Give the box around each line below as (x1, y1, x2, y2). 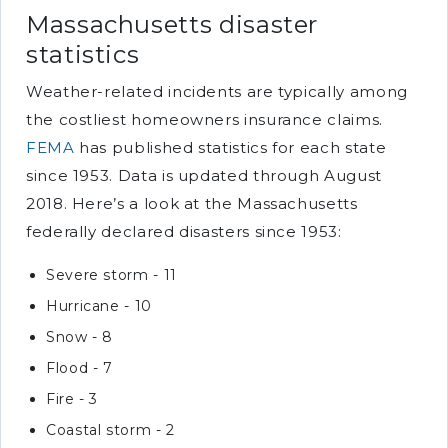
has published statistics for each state (74, 138, 387, 157)
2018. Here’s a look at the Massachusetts (26, 194, 358, 213)
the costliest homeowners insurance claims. (26, 110, 383, 129)
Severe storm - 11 (46, 266, 177, 284)
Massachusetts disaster (26, 10, 319, 39)
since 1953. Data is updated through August (26, 166, 382, 185)
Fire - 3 (46, 390, 99, 408)
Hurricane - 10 (46, 297, 152, 315)
